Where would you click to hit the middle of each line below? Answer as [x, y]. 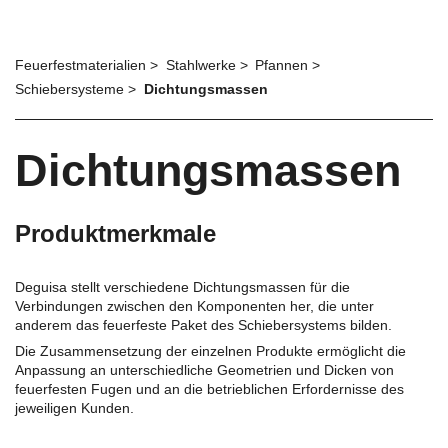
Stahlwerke [202, 65]
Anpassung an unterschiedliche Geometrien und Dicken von [204, 370]
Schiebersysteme [71, 89]
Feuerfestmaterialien [82, 65]
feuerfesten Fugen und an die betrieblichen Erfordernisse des [209, 389]
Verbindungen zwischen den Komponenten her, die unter [194, 305]
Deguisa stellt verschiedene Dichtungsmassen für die [182, 286]
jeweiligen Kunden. [74, 408]
